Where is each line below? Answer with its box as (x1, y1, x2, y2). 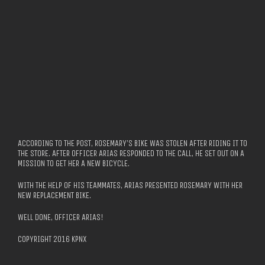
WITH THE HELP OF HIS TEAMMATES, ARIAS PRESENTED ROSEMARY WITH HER (18, 180, 243, 191)
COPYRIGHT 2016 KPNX (18, 234, 87, 245)
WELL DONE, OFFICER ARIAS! (18, 212, 104, 223)
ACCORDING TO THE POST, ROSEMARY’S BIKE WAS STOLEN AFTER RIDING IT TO (18, 138, 247, 149)
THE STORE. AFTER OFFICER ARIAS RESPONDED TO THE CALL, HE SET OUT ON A (18, 148, 244, 159)
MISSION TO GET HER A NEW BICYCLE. (18, 159, 130, 169)
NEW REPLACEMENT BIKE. (18, 190, 91, 201)
